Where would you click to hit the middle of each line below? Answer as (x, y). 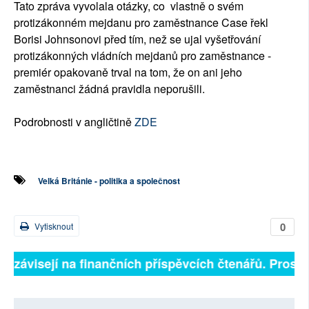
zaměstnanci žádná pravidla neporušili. (109, 89)
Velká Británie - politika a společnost (109, 181)
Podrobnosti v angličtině (74, 122)
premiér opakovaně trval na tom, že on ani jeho (128, 72)
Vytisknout (53, 226)
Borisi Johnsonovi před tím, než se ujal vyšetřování (137, 39)
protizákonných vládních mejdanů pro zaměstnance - (142, 56)
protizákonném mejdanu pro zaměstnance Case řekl (141, 23)
